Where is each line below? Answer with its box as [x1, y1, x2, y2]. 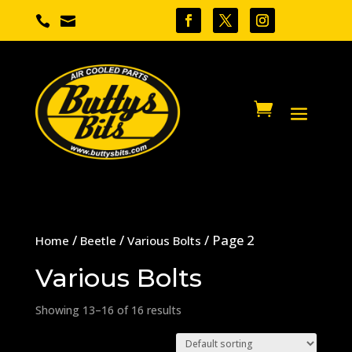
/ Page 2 [200, 231, 254, 250]
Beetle [79, 233, 116, 249]
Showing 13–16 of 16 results [35, 302, 181, 317]
